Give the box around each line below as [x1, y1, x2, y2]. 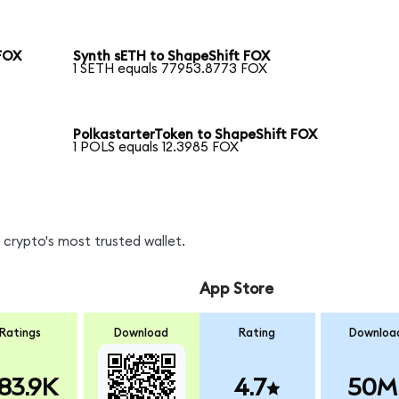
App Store [199, 281, 273, 297]
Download [114, 326, 169, 339]
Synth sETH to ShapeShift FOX [73, 50, 271, 64]
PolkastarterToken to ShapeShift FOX [73, 128, 318, 142]
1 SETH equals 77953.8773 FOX [73, 62, 268, 77]
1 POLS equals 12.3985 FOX [73, 141, 240, 155]
